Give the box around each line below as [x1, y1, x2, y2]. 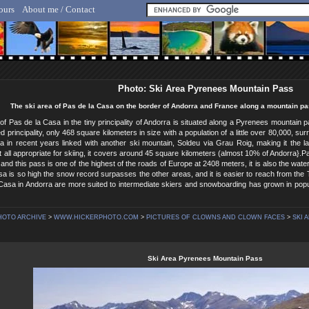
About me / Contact [22, 4, 95, 14]
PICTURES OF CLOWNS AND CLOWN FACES [146, 214, 285, 221]
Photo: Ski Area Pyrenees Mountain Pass [117, 83, 293, 94]
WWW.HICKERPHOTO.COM [53, 214, 139, 221]
